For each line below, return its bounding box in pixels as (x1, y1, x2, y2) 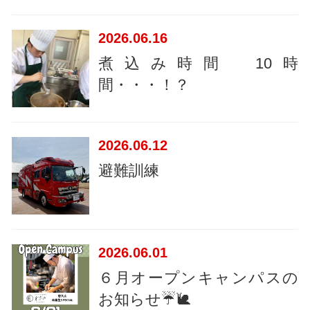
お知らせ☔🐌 (98, 290, 192, 308)
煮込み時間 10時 (98, 54, 299, 72)
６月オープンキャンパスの (98, 268, 299, 286)
